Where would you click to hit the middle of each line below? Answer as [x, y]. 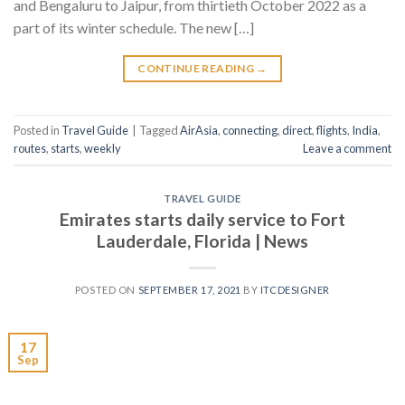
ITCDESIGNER [295, 289]
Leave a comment [347, 149]
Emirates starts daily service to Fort [202, 219]
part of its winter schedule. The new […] [134, 27]
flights [332, 131]
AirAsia [199, 131]
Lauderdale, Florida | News [202, 240]
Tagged [160, 131]
